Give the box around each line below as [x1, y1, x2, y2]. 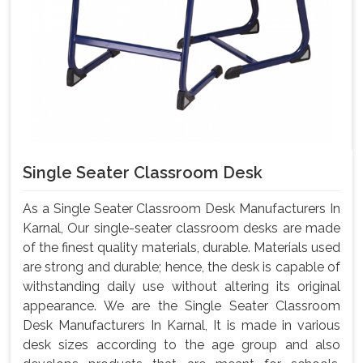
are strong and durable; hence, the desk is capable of [23, 259, 340, 275]
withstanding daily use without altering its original [23, 279, 340, 295]
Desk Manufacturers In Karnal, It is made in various [23, 318, 340, 334]
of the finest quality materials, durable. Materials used [23, 240, 340, 256]
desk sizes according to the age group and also [23, 337, 340, 353]
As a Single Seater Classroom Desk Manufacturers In [23, 201, 340, 217]
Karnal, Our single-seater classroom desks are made [23, 220, 340, 237]
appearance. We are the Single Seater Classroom [23, 298, 340, 314]
